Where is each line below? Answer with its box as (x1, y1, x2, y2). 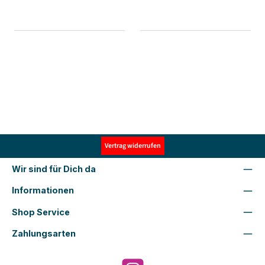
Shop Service (12, 206, 70, 217)
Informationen (12, 185, 74, 196)
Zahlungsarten (12, 228, 76, 238)
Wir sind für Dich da (12, 163, 96, 174)
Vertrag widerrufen (104, 141, 161, 151)
